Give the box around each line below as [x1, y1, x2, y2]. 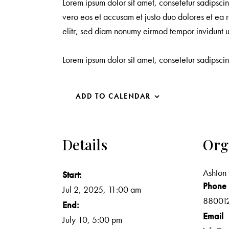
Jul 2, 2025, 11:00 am [62, 184, 141, 196]
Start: [62, 169, 82, 181]
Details [62, 135, 107, 154]
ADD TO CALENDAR [76, 91, 150, 101]
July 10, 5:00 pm [62, 214, 122, 226]
